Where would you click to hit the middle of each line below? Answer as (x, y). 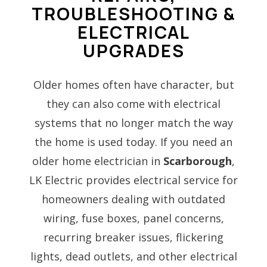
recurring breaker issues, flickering (133, 237)
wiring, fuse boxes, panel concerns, (133, 218)
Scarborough (198, 161)
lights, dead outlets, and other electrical (133, 257)
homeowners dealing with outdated (133, 199)
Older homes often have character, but (133, 85)
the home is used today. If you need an (133, 142)
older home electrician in (98, 161)
